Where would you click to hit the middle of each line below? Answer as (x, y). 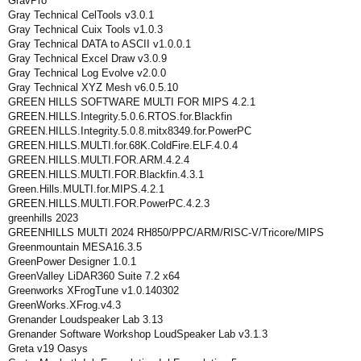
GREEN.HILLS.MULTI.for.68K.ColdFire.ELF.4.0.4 (123, 145)
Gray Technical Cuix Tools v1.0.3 (85, 29)
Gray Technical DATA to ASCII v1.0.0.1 (100, 44)
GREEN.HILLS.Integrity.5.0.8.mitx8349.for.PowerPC (130, 131)
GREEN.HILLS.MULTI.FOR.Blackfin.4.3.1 (106, 174)
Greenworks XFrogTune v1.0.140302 (93, 290)
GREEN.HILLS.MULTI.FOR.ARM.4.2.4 (99, 160)
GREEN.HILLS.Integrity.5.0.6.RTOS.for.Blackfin (120, 116)
